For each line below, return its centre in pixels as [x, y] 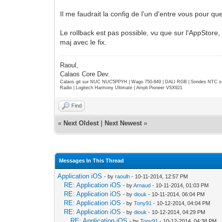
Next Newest [123, 123]
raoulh [123, 176]
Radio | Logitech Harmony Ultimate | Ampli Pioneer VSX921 [121, 87]
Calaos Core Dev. [85, 74]
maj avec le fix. [83, 42]
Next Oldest [81, 123]
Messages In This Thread [92, 160]
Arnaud [142, 185]
